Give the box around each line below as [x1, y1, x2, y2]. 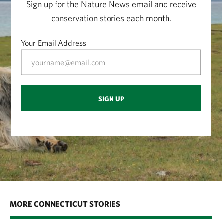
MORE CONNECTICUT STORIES [10, 199, 120, 208]
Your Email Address [21, 38, 87, 47]
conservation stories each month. [51, 12, 171, 23]
